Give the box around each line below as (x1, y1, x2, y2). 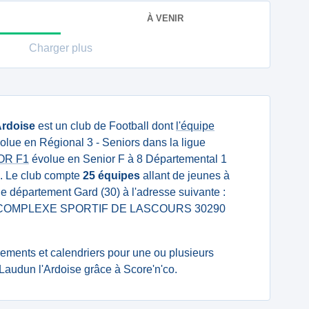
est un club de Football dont (35, 120, 176, 132)
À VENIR (147, 12, 183, 23)
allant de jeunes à (140, 170, 230, 181)
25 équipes (83, 170, 140, 181)
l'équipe (176, 120, 215, 132)
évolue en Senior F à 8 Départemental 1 (29, 153, 227, 165)
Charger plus (29, 42, 92, 54)
